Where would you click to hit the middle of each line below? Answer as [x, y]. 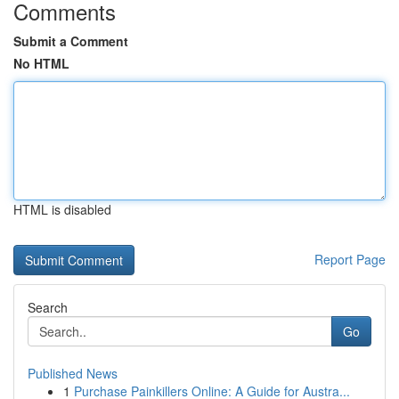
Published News [73, 373]
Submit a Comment [71, 41]
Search [48, 307]
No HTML [41, 63]
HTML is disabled [62, 209]
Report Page [350, 259]
